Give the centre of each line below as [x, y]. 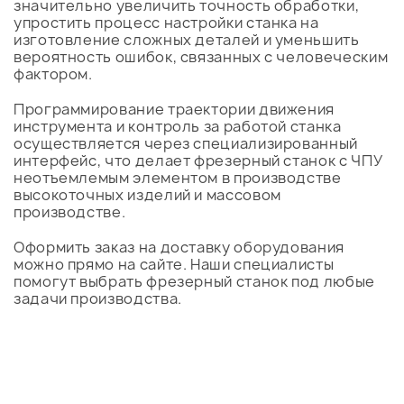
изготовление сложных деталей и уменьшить [187, 40]
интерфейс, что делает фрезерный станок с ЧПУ [198, 161]
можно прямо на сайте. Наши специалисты [174, 265]
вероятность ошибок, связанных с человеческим [201, 57]
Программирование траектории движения [174, 110]
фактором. [53, 74]
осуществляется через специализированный [186, 144]
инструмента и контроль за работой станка [178, 127]
